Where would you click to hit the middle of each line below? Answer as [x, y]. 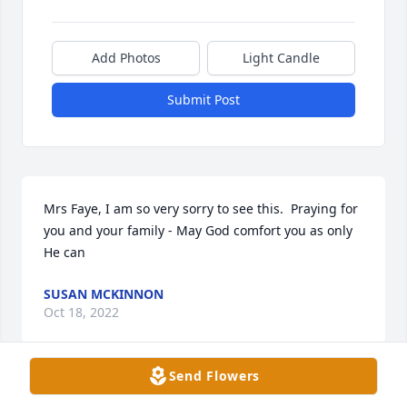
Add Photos [126, 57]
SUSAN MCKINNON [104, 293]
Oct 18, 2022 [81, 312]
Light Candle [281, 57]
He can [72, 252]
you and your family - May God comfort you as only [198, 230]
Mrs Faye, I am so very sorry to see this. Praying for [201, 208]
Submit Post [203, 99]
